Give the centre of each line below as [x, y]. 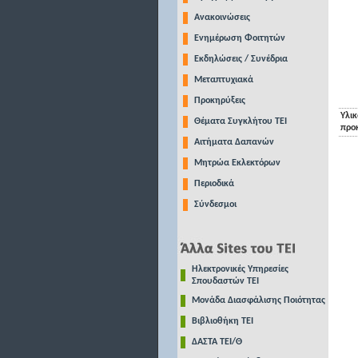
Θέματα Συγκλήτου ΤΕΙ [240, 121]
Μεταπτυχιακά [223, 80]
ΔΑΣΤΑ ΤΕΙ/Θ [217, 342]
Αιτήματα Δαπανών [234, 142]
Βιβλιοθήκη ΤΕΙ [222, 321]
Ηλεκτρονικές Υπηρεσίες [240, 269]
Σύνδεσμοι [215, 205]
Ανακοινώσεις [222, 18]
